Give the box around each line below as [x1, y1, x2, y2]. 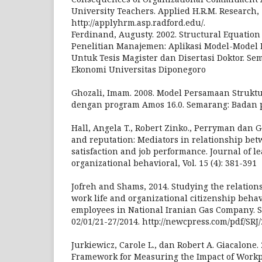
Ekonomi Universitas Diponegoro [71, 63, 206, 75]
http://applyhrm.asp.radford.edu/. [71, 16, 205, 28]
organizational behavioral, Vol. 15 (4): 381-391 [71, 157, 257, 168]
